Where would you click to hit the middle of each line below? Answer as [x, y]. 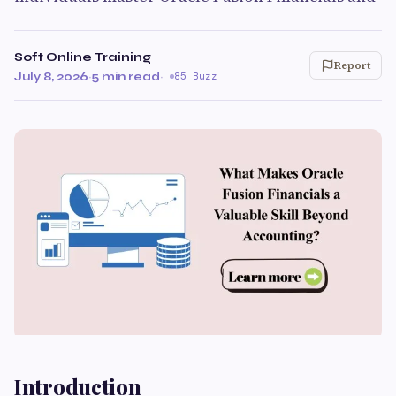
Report [352, 65]
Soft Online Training [83, 57]
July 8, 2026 [51, 76]
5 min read [126, 76]
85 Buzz [196, 76]
